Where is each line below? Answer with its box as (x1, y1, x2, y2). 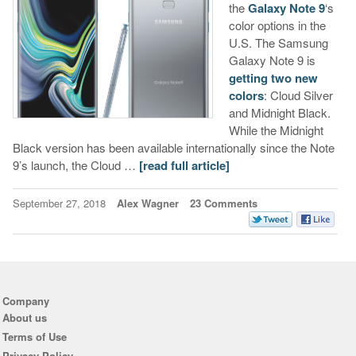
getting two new (228, 69, 318, 87)
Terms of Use (2, 329, 67, 345)
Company (2, 292, 49, 308)
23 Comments (189, 195, 257, 211)
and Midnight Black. (228, 104, 331, 122)
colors (228, 87, 264, 105)
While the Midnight (228, 122, 323, 139)
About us (2, 310, 47, 326)
